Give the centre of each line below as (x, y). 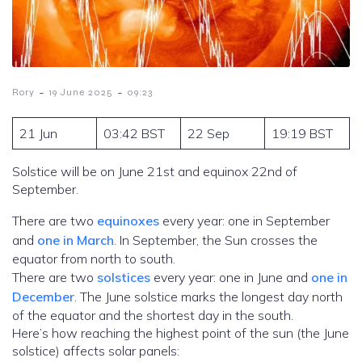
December (43, 297)
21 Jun (38, 134)
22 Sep (208, 134)
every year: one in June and (231, 278)
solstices (124, 278)
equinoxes (128, 221)
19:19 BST (302, 134)
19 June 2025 (81, 93)
